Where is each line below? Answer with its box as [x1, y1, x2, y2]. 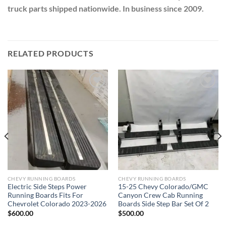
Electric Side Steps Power [7, 183, 87, 191]
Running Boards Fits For [7, 191, 83, 200]
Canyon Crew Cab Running [118, 191, 203, 200]
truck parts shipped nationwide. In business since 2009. [8, 4, 204, 14]
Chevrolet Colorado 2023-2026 [7, 200, 106, 208]
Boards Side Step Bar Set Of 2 [118, 200, 209, 208]
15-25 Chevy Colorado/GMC [118, 183, 208, 191]
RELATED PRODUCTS [8, 48, 94, 58]
